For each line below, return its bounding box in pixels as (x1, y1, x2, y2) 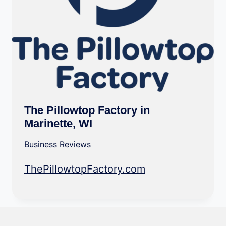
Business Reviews (24, 139, 91, 149)
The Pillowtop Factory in (24, 104, 150, 117)
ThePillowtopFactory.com (24, 163, 145, 175)
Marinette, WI (24, 117, 92, 130)
